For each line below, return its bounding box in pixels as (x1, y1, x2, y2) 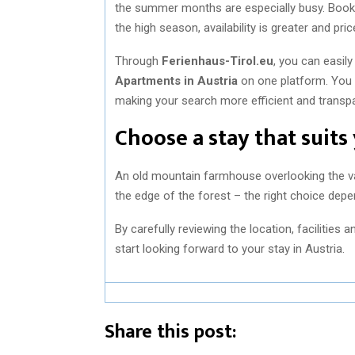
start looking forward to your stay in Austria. (115, 241, 345, 256)
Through (115, 53, 162, 68)
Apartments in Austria (115, 73, 238, 88)
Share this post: (105, 315, 236, 348)
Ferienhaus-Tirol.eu (162, 53, 273, 68)
